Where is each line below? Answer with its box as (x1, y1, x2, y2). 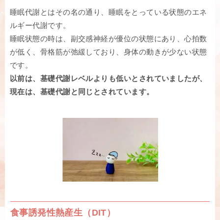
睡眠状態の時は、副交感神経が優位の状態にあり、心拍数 (10, 34, 207, 43)
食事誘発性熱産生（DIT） (10, 208, 116, 218)
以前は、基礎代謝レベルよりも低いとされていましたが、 (10, 74, 207, 83)
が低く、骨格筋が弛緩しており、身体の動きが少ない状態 (10, 48, 207, 56)
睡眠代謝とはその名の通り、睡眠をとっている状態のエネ (10, 8, 207, 17)
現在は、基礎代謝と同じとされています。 (10, 87, 154, 96)
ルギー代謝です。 (10, 21, 71, 30)
